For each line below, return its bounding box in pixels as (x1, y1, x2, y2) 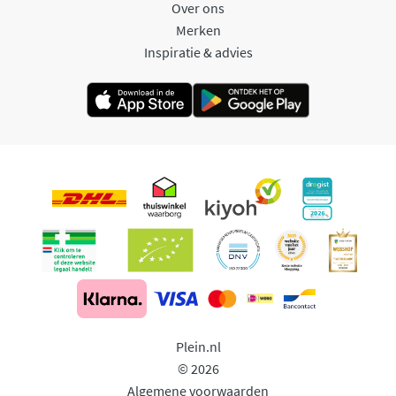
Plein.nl (175, 337, 221, 355)
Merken (175, 20, 221, 39)
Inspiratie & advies (143, 42, 253, 61)
